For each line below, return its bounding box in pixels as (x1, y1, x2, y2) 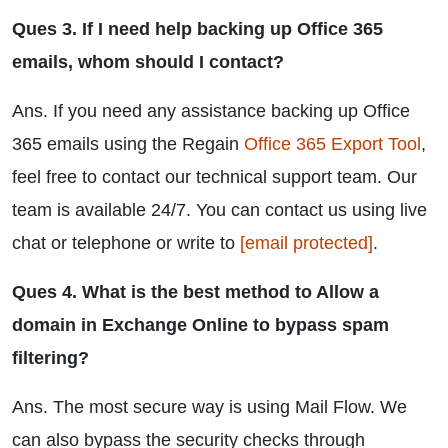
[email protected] (240, 233, 373, 253)
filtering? (12, 348, 89, 368)
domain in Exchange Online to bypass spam (12, 315, 389, 335)
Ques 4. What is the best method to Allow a (12, 282, 379, 302)
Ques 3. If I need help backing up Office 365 (12, 19, 383, 39)
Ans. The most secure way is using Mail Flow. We (12, 397, 407, 417)
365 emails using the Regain (12, 134, 244, 154)
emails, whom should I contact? (12, 52, 284, 72)
